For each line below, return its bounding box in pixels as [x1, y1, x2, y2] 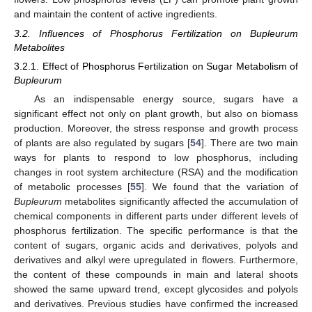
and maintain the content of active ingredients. [14, 8, 217, 19]
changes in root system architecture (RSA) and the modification [14, 166, 298, 178]
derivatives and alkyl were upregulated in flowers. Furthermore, [14, 254, 298, 266]
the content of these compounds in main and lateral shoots [14, 269, 298, 281]
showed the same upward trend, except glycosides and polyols [14, 283, 298, 295]
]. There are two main [201, 137, 299, 149]
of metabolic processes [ [14, 181, 130, 193]
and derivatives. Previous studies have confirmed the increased [14, 298, 298, 310]
